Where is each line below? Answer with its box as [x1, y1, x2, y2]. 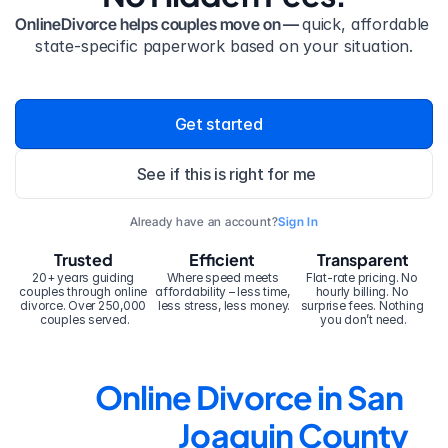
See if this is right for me [136, 163, 317, 184]
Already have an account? [129, 214, 279, 229]
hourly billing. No [315, 284, 409, 299]
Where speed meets [166, 270, 279, 285]
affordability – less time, [155, 284, 290, 299]
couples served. [39, 312, 130, 327]
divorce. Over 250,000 [20, 298, 147, 313]
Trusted [53, 249, 113, 270]
